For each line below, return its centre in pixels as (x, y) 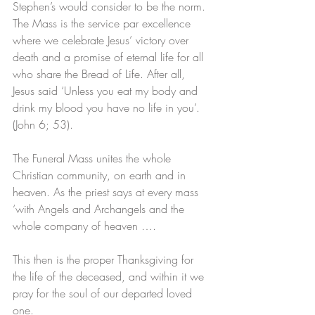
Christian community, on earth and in (101, 175)
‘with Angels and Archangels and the (100, 209)
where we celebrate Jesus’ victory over (102, 40)
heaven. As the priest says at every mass (107, 192)
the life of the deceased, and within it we (110, 277)
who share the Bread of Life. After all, (101, 74)
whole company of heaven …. (86, 226)
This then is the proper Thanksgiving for (105, 260)
